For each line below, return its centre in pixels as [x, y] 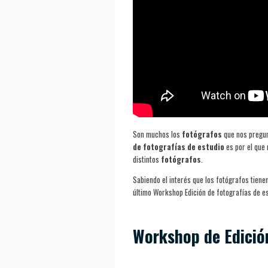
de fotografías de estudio [179, 146]
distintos [147, 159]
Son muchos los [157, 134]
